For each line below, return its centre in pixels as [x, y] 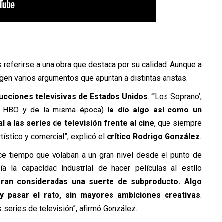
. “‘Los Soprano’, [175, 96]
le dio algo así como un [154, 110]
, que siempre [178, 123]
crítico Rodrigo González [153, 136]
